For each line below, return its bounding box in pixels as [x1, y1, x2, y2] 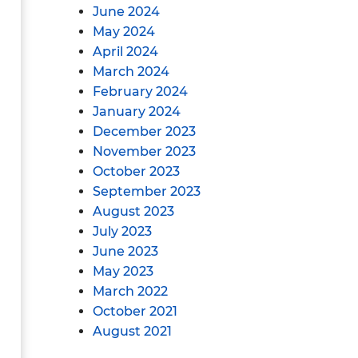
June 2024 [93, 4, 160, 19]
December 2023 [93, 124, 196, 139]
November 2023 [93, 144, 196, 159]
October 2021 [93, 304, 177, 319]
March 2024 [93, 64, 169, 79]
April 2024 [93, 44, 158, 59]
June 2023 [93, 244, 158, 259]
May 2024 [93, 24, 155, 39]
